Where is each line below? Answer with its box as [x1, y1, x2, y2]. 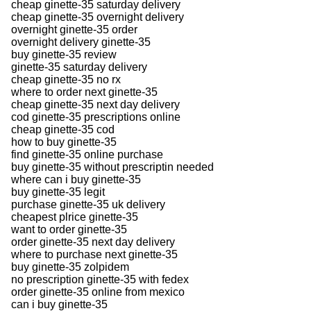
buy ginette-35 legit [11, 185, 105, 198]
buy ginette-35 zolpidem [11, 260, 129, 273]
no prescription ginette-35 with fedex [11, 273, 189, 285]
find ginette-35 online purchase [11, 148, 163, 160]
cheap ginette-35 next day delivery [11, 98, 180, 110]
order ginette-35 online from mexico [11, 285, 185, 298]
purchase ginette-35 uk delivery [11, 198, 165, 210]
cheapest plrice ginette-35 [11, 210, 138, 223]
